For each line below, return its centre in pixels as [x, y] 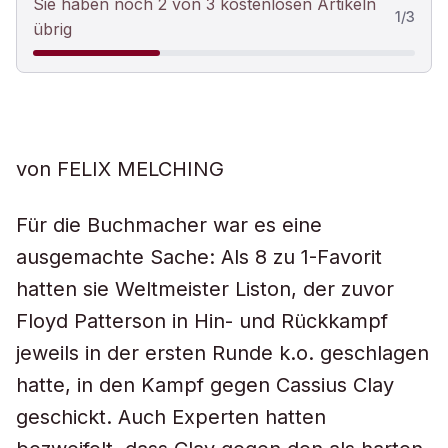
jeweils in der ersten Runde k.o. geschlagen [222, 353]
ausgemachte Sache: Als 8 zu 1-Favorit [199, 257]
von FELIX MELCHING [120, 169]
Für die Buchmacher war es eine [169, 225]
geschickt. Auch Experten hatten [171, 417]
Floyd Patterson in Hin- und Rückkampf [202, 321]
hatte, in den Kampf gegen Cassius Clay [205, 385]
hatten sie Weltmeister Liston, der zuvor [205, 289]
